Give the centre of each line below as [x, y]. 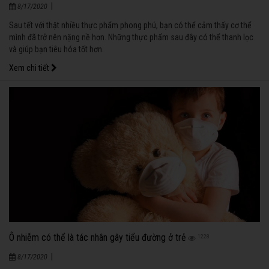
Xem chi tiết [30, 68]
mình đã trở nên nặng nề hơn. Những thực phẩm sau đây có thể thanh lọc [131, 38]
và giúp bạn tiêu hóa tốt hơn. [56, 50]
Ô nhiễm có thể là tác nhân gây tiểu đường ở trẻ [98, 238]
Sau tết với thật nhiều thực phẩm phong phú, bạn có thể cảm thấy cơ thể [130, 26]
